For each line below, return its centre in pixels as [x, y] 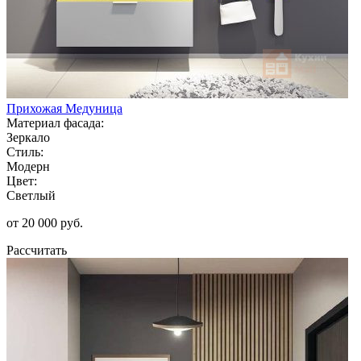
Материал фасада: [55, 122]
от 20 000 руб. [45, 222]
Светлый [31, 195]
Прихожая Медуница [64, 108]
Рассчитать [37, 250]
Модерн [28, 166]
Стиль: [25, 151]
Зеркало [28, 137]
